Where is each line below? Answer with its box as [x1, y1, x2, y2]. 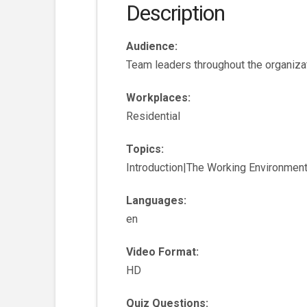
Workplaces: [126, 91, 191, 105]
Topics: [126, 143, 164, 156]
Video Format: [126, 245, 199, 259]
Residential [126, 110, 181, 123]
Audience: [126, 40, 178, 53]
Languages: [126, 194, 187, 208]
